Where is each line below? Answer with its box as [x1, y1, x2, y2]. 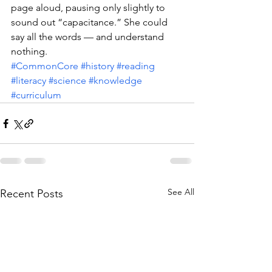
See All [168, 186, 194, 197]
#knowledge [89, 75, 142, 86]
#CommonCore [11, 60, 78, 72]
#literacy [11, 75, 46, 86]
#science [49, 75, 86, 86]
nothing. [11, 46, 47, 57]
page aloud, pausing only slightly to [11, 2, 168, 13]
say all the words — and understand [11, 31, 166, 42]
